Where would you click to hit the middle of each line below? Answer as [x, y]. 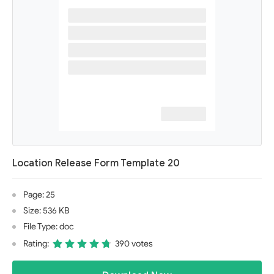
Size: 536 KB [46, 211]
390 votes [134, 244]
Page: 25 [39, 195]
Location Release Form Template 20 [96, 163]
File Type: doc [49, 227]
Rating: [36, 244]
